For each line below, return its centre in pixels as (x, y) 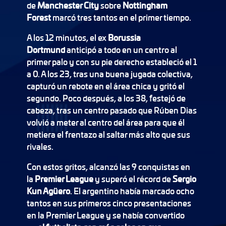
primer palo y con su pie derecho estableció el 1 (111, 62)
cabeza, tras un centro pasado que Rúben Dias (111, 110)
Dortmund (46, 50)
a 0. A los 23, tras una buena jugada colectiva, (109, 74)
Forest (39, 17)
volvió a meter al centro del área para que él (105, 122)
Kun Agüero (48, 191)
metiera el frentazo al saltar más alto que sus (108, 134)
